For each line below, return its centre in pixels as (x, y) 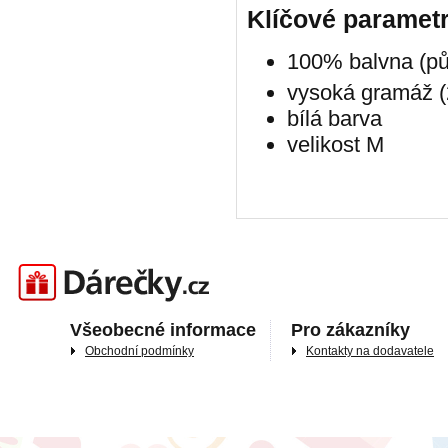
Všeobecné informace (163, 329)
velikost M (335, 144)
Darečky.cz (39, 265)
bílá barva (334, 118)
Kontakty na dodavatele (370, 350)
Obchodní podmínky (139, 350)
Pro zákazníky (350, 329)
